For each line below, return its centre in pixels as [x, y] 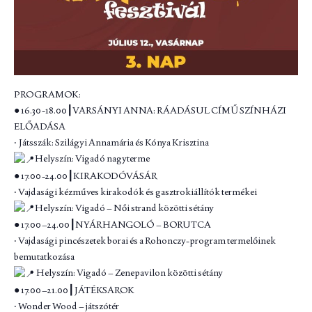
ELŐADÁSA [40, 126]
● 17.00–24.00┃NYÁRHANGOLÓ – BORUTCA [112, 225]
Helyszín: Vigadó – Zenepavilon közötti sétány [129, 273]
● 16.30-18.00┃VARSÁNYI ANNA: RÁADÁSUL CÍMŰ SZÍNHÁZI [150, 110]
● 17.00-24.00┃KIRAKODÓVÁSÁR [86, 175]
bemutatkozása [44, 257]
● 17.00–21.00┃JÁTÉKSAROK [74, 289]
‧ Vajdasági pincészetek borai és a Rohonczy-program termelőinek [145, 241]
